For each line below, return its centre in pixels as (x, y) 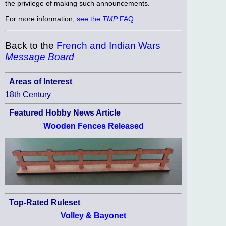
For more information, (41, 18)
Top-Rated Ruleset (45, 203)
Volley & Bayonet (93, 216)
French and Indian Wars (108, 46)
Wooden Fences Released (93, 126)
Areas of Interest (41, 82)
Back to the (31, 46)
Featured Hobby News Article (65, 113)
